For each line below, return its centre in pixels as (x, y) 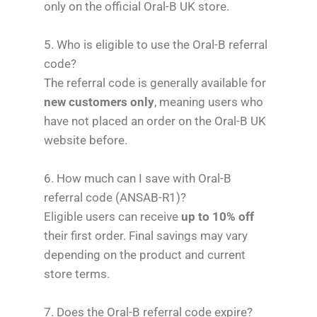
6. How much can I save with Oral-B (138, 179)
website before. (86, 140)
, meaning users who (209, 102)
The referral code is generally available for (155, 82)
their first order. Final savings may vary (146, 236)
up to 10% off (218, 217)
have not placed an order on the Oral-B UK (155, 121)
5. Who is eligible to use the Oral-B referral (156, 44)
